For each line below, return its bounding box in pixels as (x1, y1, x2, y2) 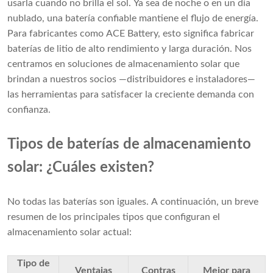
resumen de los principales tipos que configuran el (7, 212, 220, 222)
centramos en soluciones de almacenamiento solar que (7, 59, 239, 69)
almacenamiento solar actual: (7, 227, 132, 238)
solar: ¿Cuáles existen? (7, 160, 154, 175)
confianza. (7, 105, 51, 115)
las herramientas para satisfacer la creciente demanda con (7, 90, 254, 100)
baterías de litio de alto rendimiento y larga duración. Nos (7, 44, 252, 54)
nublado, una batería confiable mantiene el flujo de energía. (7, 13, 258, 24)
